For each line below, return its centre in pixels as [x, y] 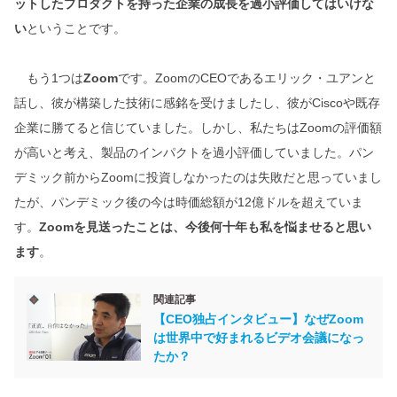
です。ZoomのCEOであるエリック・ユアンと [247, 78]
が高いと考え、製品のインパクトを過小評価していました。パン [194, 152]
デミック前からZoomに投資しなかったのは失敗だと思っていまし [198, 177]
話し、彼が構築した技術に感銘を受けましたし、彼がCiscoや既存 [197, 102]
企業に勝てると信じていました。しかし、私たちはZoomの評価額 [198, 127]
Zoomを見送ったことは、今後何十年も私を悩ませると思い [205, 226]
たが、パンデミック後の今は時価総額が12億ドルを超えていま [189, 202]
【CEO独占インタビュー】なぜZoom [259, 319]
